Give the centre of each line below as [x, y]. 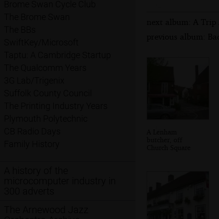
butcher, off [164, 139]
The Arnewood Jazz [46, 210]
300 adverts [29, 191]
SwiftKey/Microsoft [41, 43]
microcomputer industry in [60, 181]
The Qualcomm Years [45, 68]
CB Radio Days [32, 131]
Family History [32, 144]
